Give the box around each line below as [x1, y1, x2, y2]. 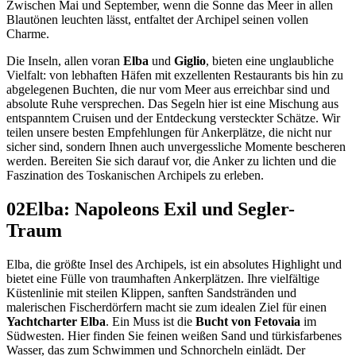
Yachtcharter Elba [6, 314, 106, 328]
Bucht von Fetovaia [195, 314, 300, 328]
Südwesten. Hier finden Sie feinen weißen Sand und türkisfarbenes [6, 328, 342, 342]
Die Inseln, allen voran [6, 53, 123, 68]
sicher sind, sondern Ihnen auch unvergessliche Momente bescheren [6, 139, 346, 153]
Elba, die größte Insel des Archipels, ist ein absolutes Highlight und [6, 257, 342, 271]
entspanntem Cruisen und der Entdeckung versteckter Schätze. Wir [6, 110, 340, 125]
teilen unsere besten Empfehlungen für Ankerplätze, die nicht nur [6, 125, 331, 139]
